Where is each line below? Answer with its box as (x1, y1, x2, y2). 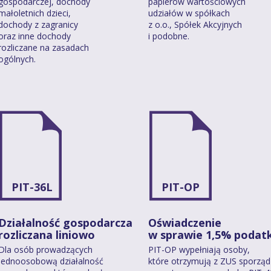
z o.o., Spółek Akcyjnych (148, 18, 242, 30)
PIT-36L (11, 179, 53, 194)
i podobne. (148, 30, 189, 42)
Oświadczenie (148, 215, 221, 230)
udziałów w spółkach (148, 7, 230, 19)
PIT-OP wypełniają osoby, (148, 243, 250, 255)
